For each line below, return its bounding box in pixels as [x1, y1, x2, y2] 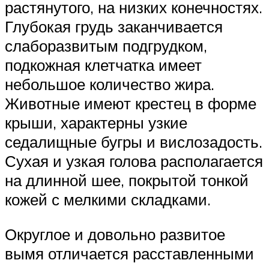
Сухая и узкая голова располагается [5, 151, 263, 171]
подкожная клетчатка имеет [5, 55, 202, 75]
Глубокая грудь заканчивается [5, 17, 223, 37]
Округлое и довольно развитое [5, 224, 225, 244]
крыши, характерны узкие [5, 113, 187, 133]
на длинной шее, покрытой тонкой [5, 171, 249, 190]
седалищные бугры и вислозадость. [5, 132, 262, 152]
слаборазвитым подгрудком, [5, 36, 207, 56]
